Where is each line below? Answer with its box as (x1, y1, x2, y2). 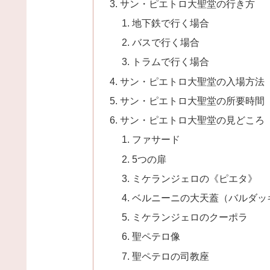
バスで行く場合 (131, 37, 199, 48)
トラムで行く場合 (131, 56, 209, 67)
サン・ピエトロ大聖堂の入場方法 (120, 75, 265, 87)
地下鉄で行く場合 (131, 17, 209, 28)
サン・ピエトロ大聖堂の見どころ (120, 115, 265, 126)
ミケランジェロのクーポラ (131, 212, 248, 223)
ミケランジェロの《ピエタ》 (131, 172, 257, 184)
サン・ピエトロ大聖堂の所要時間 (120, 95, 265, 106)
